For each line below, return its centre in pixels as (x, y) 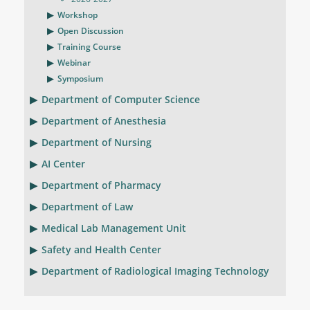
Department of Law (87, 207)
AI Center (63, 164)
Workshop (77, 15)
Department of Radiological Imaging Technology (155, 271)
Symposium (80, 79)
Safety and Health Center (101, 249)
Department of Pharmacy (101, 185)
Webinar (74, 63)
